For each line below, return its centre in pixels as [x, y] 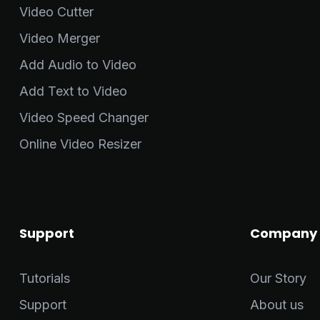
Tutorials [45, 279]
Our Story [278, 279]
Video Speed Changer [84, 118]
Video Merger [60, 39]
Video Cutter [56, 12]
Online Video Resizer [80, 144]
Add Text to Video [73, 91]
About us [276, 305]
